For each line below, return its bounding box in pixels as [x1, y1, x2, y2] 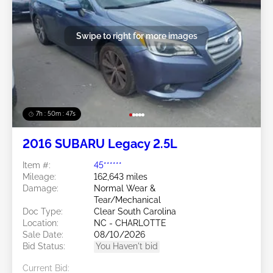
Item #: [23, 160, 51, 170]
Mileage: [23, 171, 56, 182]
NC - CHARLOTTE [94, 218, 166, 228]
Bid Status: [23, 241, 65, 251]
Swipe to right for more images [76, 30, 197, 41]
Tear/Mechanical [94, 194, 161, 205]
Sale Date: [23, 229, 63, 239]
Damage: [23, 183, 58, 193]
